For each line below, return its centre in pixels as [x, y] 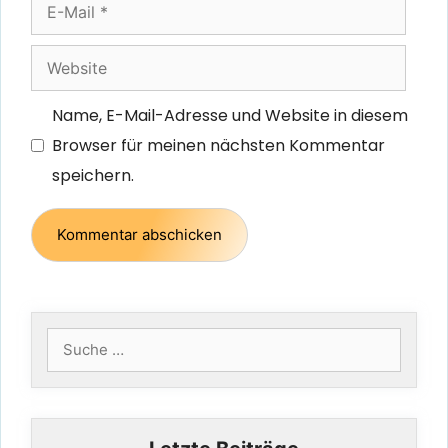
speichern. [93, 175]
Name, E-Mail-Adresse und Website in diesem [230, 115]
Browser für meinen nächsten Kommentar [218, 145]
